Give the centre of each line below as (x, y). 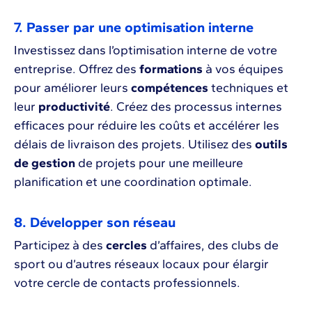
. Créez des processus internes (196, 107)
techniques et (248, 88)
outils (271, 145)
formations (171, 69)
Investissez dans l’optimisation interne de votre (146, 50)
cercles (126, 245)
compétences (170, 88)
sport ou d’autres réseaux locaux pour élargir (141, 264)
